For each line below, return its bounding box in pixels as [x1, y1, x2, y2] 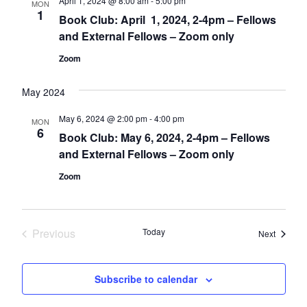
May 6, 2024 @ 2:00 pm [58, 112, 147, 125]
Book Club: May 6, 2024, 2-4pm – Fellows [58, 130, 270, 146]
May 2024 [21, 85, 65, 99]
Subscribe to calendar [95, 272, 197, 286]
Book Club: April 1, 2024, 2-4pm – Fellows [58, 12, 276, 28]
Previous [32, 225, 75, 242]
